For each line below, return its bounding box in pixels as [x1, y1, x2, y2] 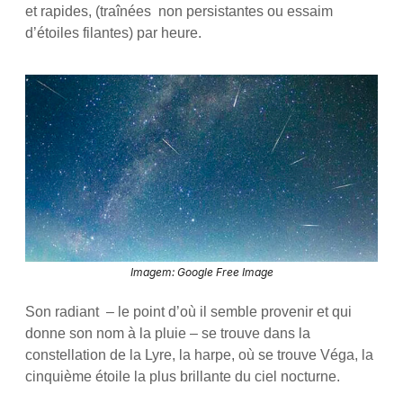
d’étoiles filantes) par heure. [24, 24, 201, 40]
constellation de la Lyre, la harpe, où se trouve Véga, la [24, 347, 373, 363]
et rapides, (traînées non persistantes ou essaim [24, 3, 333, 19]
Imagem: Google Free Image [130, 265, 273, 280]
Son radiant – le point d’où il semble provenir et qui [24, 304, 352, 320]
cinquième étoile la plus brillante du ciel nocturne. [24, 369, 340, 385]
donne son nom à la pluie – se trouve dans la [24, 326, 310, 342]
